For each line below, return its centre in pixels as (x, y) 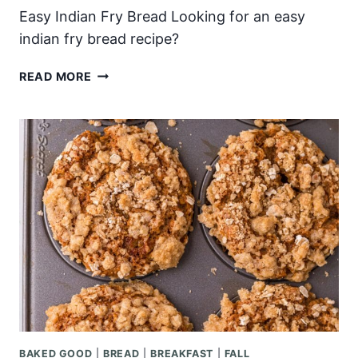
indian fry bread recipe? (99, 38)
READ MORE (56, 76)
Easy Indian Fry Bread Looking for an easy (162, 16)
